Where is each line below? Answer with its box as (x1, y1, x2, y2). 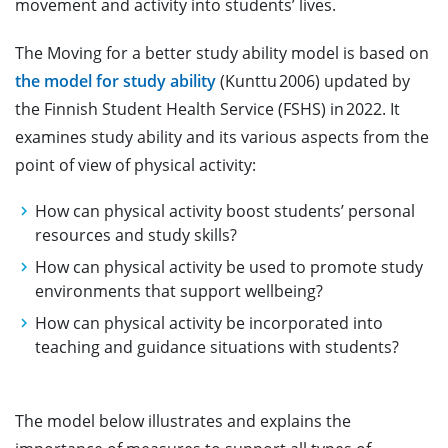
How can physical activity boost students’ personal (35, 200, 415, 222)
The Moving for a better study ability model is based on (15, 42, 429, 64)
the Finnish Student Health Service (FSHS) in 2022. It (15, 98, 400, 120)
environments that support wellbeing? (35, 280, 327, 302)
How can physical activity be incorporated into (35, 312, 383, 334)
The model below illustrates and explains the (15, 410, 351, 432)
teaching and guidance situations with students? (35, 336, 403, 358)
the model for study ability (15, 70, 216, 92)
